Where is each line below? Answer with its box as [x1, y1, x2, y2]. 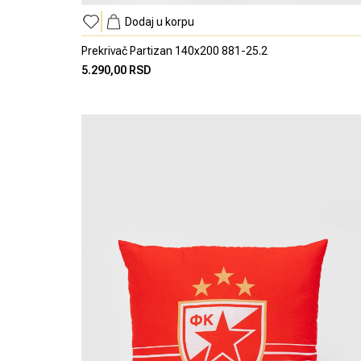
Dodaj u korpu [124, 15, 194, 29]
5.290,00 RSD [81, 64, 151, 77]
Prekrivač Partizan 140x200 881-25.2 [81, 44, 268, 58]
